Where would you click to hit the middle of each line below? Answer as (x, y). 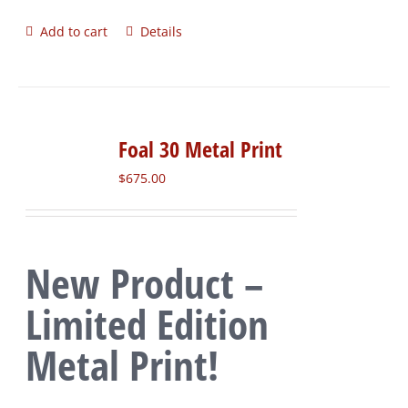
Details (162, 32)
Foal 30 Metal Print (201, 149)
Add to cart (74, 32)
